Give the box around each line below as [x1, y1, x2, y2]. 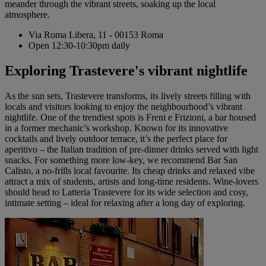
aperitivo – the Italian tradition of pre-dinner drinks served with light [5, 144, 258, 154]
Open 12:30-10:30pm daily [28, 40, 130, 51]
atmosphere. [5, 9, 50, 20]
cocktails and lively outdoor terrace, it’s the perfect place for [5, 134, 227, 144]
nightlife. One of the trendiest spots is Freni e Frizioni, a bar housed [5, 112, 256, 122]
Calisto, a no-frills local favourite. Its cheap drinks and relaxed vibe [5, 166, 255, 176]
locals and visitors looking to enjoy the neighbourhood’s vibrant [5, 102, 242, 112]
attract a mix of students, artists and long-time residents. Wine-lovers [5, 176, 258, 186]
